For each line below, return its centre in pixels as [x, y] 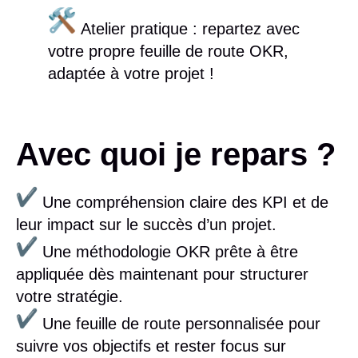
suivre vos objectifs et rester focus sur [151, 346]
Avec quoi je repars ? [176, 154]
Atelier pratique [134, 29]
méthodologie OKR [143, 251]
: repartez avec [244, 29]
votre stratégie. [70, 296]
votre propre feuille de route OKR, [168, 52]
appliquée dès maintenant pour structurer [162, 274]
